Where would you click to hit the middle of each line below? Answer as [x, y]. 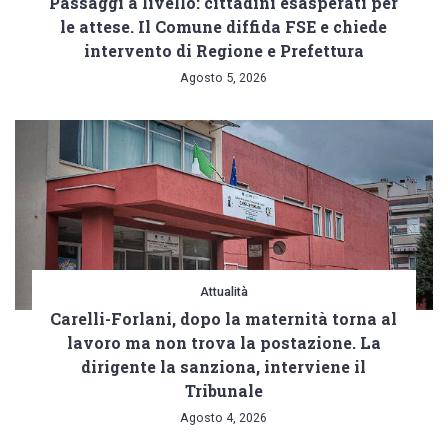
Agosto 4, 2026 [224, 418]
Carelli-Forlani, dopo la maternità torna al [224, 319]
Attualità [223, 292]
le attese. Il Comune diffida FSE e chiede [224, 27]
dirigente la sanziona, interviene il [224, 367]
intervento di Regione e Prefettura [223, 51]
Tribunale [223, 391]
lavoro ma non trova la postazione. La [223, 343]
